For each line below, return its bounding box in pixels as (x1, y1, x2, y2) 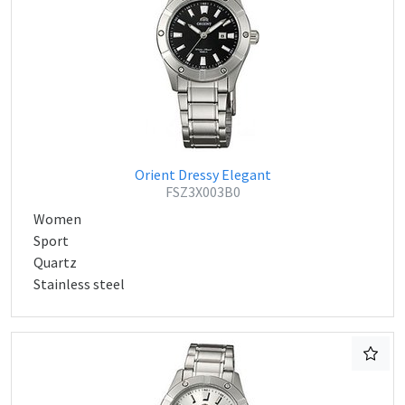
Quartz (33, 253, 77, 271)
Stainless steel (33, 275, 125, 293)
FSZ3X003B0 (165, 183, 240, 201)
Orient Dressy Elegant (134, 165, 271, 184)
